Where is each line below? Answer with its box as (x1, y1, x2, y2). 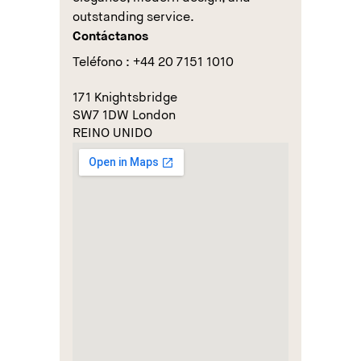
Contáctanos (73, 31, 148, 44)
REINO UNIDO (73, 127, 152, 140)
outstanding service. (73, 11, 194, 24)
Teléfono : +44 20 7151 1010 (73, 56, 234, 69)
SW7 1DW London (73, 110, 176, 122)
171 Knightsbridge (73, 92, 177, 105)
